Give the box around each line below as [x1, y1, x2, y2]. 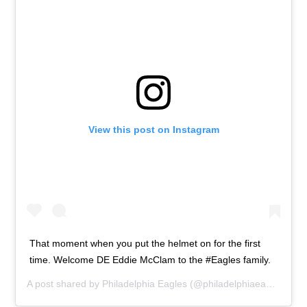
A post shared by [27, 278, 103, 289]
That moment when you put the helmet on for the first [29, 237, 261, 249]
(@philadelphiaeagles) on [187, 278, 267, 289]
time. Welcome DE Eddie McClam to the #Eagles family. [29, 254, 271, 265]
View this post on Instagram [88, 123, 219, 135]
